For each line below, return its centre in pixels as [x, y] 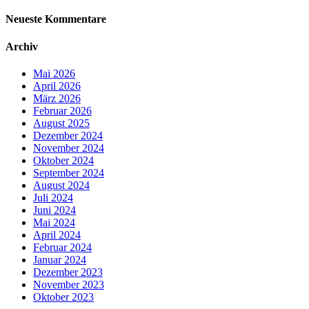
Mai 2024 [54, 222]
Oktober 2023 [63, 297]
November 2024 [69, 148]
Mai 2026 [54, 73]
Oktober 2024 [63, 160]
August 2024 [61, 185]
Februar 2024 [62, 247]
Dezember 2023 [68, 272]
